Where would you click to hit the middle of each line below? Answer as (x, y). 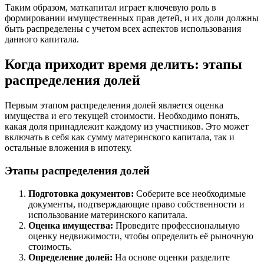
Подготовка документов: (81, 193)
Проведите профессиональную (176, 225)
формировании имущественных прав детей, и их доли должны (132, 18)
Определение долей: (70, 257)
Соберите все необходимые (190, 193)
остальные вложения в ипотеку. (68, 148)
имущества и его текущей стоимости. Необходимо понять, (122, 116)
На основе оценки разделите (171, 257)
